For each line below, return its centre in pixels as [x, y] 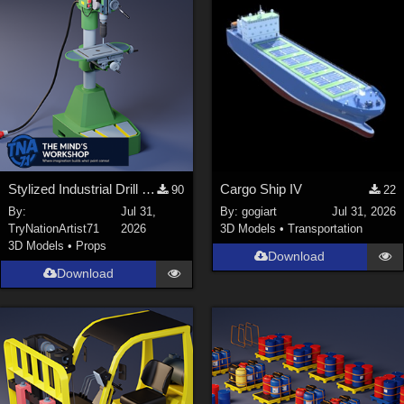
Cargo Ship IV [261, 189]
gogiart [259, 211]
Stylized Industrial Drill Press [149, 189]
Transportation [325, 228]
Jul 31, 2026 [363, 211]
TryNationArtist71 [54, 228]
